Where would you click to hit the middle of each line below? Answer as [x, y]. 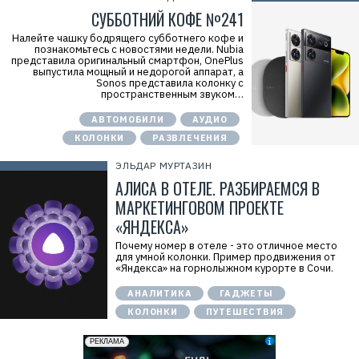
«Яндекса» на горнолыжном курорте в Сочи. [225, 268]
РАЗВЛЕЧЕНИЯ [190, 138]
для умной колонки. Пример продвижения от [226, 257]
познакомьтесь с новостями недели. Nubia [139, 49]
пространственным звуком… [172, 94]
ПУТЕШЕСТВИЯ [245, 312]
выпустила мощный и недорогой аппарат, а [138, 72]
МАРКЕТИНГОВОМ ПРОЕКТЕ [200, 208]
